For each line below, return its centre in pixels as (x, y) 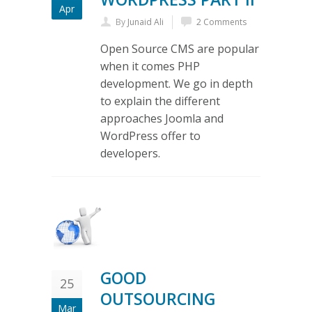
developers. (130, 153)
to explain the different (160, 101)
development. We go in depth (177, 83)
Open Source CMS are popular (180, 48)
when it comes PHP (150, 66)
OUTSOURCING (158, 299)
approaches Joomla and (162, 118)
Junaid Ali (146, 22)
